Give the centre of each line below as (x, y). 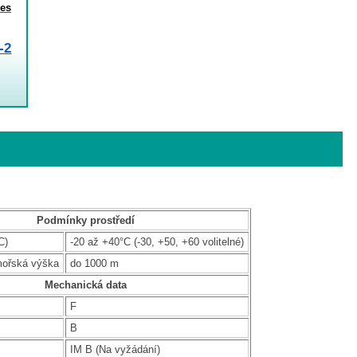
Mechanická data (86, 284)
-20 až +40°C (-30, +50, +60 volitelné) (157, 241)
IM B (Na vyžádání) (115, 349)
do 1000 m (94, 263)
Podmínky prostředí (86, 220)
